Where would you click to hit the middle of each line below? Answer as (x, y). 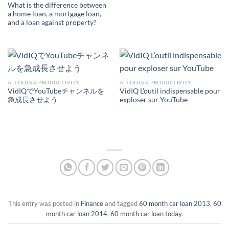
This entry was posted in (44, 204)
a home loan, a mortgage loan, (54, 14)
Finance (92, 204)
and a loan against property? (52, 22)
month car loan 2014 (77, 214)
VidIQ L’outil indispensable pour (170, 91)
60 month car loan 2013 (174, 204)
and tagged (121, 204)
